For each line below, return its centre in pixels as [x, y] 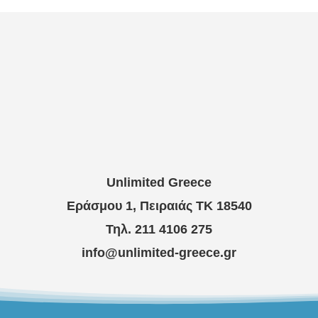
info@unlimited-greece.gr [159, 252]
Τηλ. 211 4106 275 [159, 229]
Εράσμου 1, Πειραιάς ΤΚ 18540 [159, 205]
